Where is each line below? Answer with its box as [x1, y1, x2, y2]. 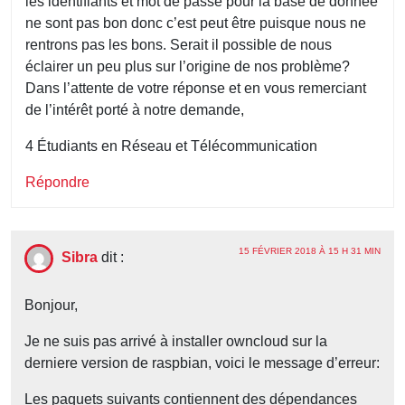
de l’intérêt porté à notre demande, [25, 102, 244, 118]
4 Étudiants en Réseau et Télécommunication [25, 138, 317, 155]
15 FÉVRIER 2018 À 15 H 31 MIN [239, 246, 381, 257]
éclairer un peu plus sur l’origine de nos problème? [25, 59, 350, 75]
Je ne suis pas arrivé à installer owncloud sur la [24, 334, 327, 350]
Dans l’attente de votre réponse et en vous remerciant [25, 80, 366, 97]
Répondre [25, 174, 89, 191]
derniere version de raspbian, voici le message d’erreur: [24, 355, 380, 372]
